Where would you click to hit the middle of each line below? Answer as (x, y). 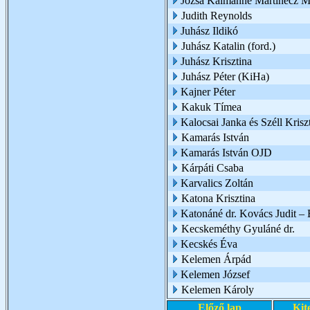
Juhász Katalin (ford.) (228, 46)
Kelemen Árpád (216, 259)
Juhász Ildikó (209, 31)
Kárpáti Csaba (212, 168)
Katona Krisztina (218, 198)
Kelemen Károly (218, 290)
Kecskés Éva (209, 244)
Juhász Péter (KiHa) (225, 76)
